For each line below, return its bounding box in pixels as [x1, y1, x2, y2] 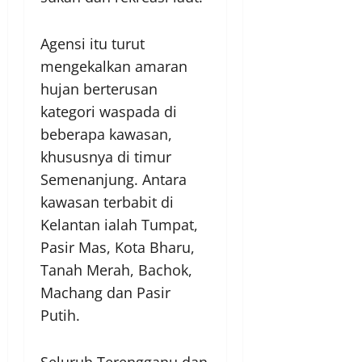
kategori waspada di [40, 102, 177, 122]
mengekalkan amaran [40, 57, 187, 77]
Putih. [40, 305, 80, 326]
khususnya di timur [40, 147, 171, 167]
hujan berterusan [40, 79, 158, 99]
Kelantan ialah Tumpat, [40, 215, 198, 235]
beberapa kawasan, [40, 124, 172, 145]
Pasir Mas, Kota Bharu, [40, 238, 195, 258]
